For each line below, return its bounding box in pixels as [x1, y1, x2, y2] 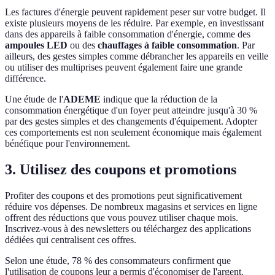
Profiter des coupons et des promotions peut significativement [5, 190, 242, 201]
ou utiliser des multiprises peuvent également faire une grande [5, 62, 242, 73]
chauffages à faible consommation [98, 40, 237, 51]
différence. [5, 73, 46, 84]
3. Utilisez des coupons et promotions [5, 161, 236, 178]
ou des [68, 40, 98, 51]
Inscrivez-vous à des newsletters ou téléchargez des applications [5, 223, 251, 234]
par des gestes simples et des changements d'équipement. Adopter [5, 116, 257, 127]
